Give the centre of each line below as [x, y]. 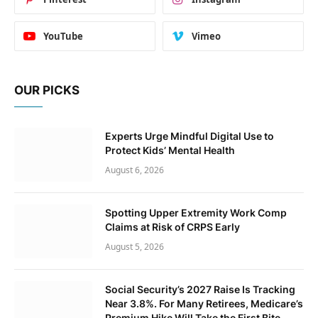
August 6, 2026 [135, 170]
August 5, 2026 [135, 247]
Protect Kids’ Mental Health [170, 150]
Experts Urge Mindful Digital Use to [190, 136]
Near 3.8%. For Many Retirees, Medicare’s [204, 304]
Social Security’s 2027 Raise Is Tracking [200, 290]
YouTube [63, 37]
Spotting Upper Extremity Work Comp [196, 213]
